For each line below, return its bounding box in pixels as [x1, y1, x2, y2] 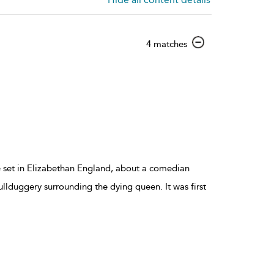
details [187, 59, 213, 71]
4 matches [146, 38, 187, 50]
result [187, 48, 209, 60]
